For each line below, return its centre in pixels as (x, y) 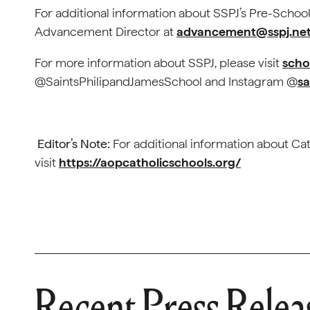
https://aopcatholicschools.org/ (150, 162)
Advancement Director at (106, 31)
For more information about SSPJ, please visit (158, 63)
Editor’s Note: (74, 144)
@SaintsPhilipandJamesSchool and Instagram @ (166, 81)
